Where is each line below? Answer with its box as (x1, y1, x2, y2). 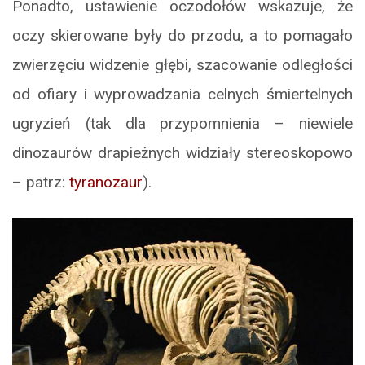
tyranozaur (69, 172, 143, 191)
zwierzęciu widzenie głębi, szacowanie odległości (12, 55, 353, 74)
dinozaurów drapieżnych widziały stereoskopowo (12, 143, 353, 162)
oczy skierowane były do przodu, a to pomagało (12, 25, 353, 45)
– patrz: (12, 172, 69, 191)
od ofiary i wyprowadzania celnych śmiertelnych (12, 84, 353, 103)
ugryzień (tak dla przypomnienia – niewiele (12, 113, 353, 133)
